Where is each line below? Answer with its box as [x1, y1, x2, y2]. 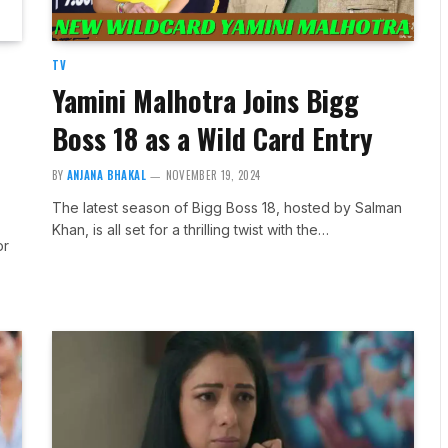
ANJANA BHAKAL [66, 166, 147, 183]
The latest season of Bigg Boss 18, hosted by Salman [51, 198, 402, 216]
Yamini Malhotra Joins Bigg [51, 79, 359, 121]
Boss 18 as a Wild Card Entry [51, 117, 373, 159]
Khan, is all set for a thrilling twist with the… [51, 220, 329, 238]
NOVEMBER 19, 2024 [165, 166, 261, 183]
